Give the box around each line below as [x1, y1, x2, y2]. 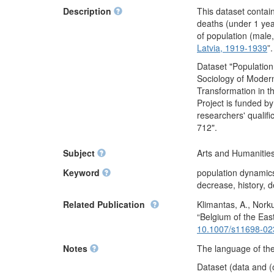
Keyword [63, 166, 102, 179]
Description [63, 5, 114, 17]
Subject [63, 147, 97, 159]
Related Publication [63, 198, 147, 210]
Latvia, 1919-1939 [197, 42, 267, 54]
